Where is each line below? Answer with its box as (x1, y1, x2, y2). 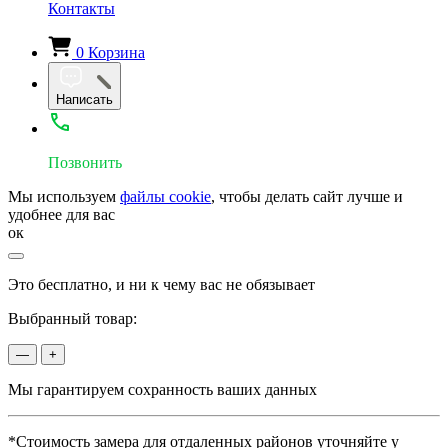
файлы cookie (120, 187, 211, 205)
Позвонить (48, 153, 122, 171)
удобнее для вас (8, 205, 115, 223)
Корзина (88, 43, 145, 61)
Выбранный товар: (8, 309, 137, 327)
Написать (56, 91, 113, 107)
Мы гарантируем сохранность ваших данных (8, 380, 317, 398)
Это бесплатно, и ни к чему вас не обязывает (8, 275, 315, 293)
